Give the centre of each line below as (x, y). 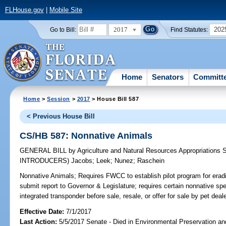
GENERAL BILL (44, 151)
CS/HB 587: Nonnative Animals (86, 135)
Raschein (151, 161)
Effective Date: (43, 211)
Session (59, 99)
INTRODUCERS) (46, 161)
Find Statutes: (189, 30)
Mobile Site (66, 10)
